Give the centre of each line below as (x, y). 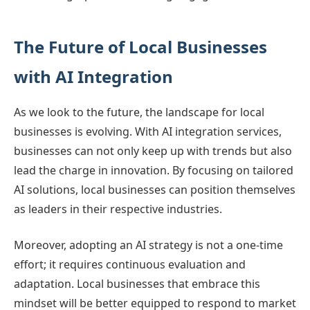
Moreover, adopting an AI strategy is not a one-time (148, 245)
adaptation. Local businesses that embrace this (137, 284)
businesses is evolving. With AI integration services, (148, 131)
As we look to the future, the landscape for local (139, 112)
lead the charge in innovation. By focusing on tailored (154, 170)
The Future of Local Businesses (140, 47)
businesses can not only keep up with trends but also (153, 151)
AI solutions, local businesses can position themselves (155, 190)
